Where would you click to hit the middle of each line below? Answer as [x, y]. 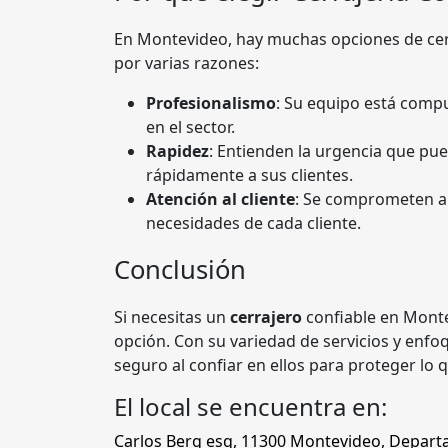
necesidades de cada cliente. [253, 223]
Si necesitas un [172, 317]
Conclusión [180, 270]
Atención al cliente [220, 199]
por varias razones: [186, 63]
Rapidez [177, 151]
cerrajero [266, 317]
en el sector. [190, 127]
